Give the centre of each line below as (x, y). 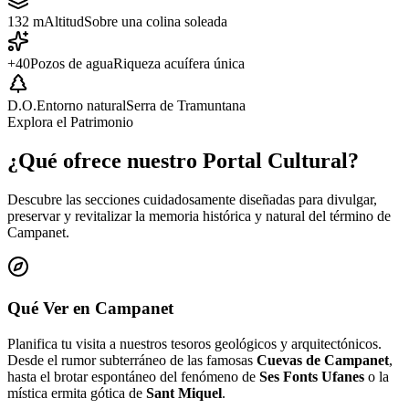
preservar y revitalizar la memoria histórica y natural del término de (199, 216)
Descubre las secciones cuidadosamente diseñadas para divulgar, (192, 200)
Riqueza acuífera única (179, 64)
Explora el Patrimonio (70, 122)
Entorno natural (81, 106)
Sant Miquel (184, 393)
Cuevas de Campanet (323, 360)
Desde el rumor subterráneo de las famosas (132, 360)
